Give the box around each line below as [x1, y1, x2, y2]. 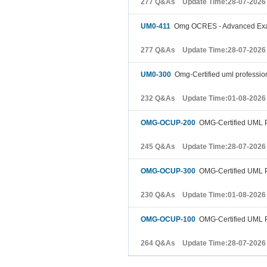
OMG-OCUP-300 [141, 167, 195, 175]
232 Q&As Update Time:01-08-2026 [141, 94, 266, 103]
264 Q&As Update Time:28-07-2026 [141, 239, 266, 247]
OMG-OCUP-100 [141, 215, 195, 223]
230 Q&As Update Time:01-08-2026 [141, 191, 266, 199]
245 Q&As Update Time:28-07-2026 [141, 142, 266, 151]
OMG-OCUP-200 [141, 119, 195, 127]
